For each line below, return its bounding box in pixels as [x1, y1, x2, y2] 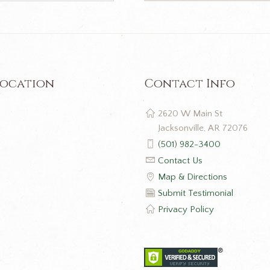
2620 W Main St [157, 108, 222, 119]
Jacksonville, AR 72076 [157, 122, 248, 133]
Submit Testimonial [157, 187, 233, 198]
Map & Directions [157, 171, 227, 182]
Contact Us [157, 155, 202, 166]
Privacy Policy [157, 204, 214, 215]
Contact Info [144, 75, 235, 92]
